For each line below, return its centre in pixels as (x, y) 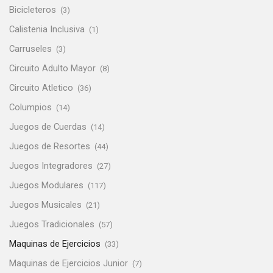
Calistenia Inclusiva (47, 30)
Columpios (30, 108)
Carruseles (30, 49)
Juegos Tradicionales (52, 225)
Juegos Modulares (46, 186)
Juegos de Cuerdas (48, 127)
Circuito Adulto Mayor (52, 69)
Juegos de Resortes (50, 147)
